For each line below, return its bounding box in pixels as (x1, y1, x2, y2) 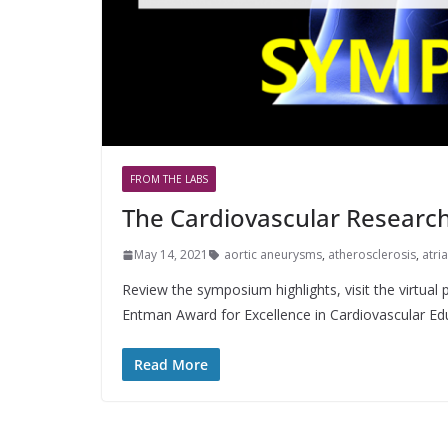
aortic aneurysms (224, 246, 322, 264)
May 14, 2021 (134, 246, 208, 264)
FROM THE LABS (130, 172, 208, 187)
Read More (134, 355, 208, 375)
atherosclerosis (328, 246, 416, 264)
